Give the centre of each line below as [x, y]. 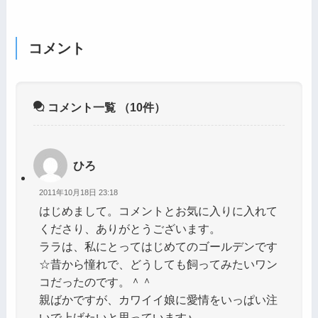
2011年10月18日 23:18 [78, 192]
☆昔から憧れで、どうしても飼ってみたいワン [158, 264]
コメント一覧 [81, 107]
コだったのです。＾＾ [95, 282]
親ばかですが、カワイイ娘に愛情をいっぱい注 [158, 300]
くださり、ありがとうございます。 [130, 229]
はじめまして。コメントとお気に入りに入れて [158, 211]
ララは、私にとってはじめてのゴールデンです [158, 247]
